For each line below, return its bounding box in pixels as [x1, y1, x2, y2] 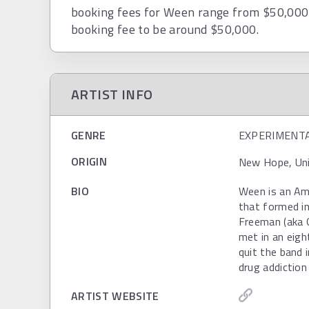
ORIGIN [71, 153, 107, 170]
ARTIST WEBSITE [71, 288, 159, 304]
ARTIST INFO [71, 83, 153, 105]
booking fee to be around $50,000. [71, 20, 259, 39]
